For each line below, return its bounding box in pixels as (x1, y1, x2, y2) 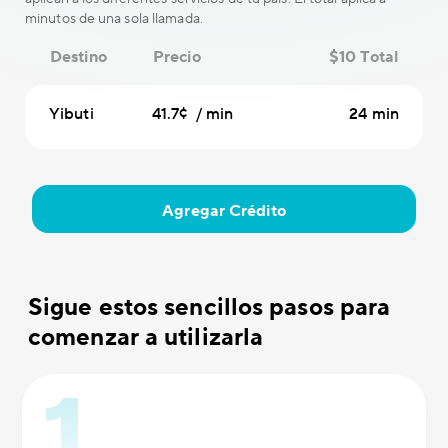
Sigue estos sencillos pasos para (28, 292, 391, 323)
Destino (50, 47, 107, 67)
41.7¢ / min (152, 104, 234, 124)
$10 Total (329, 47, 398, 67)
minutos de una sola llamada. (25, 10, 203, 28)
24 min (349, 104, 399, 124)
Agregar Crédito (162, 201, 286, 221)
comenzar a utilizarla (28, 322, 264, 353)
